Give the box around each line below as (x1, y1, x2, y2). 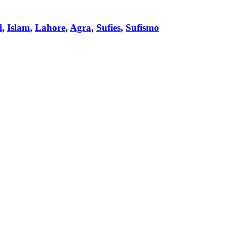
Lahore (35, 22, 65, 33)
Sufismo (126, 22, 159, 33)
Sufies (96, 22, 121, 33)
